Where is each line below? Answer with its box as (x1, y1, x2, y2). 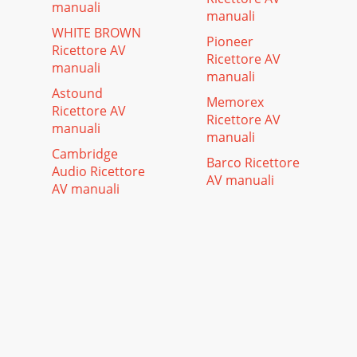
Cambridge (52, 145, 118, 163)
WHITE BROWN (52, 24, 141, 41)
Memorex (206, 93, 264, 111)
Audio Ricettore (52, 163, 145, 180)
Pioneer (206, 33, 253, 50)
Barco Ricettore (206, 154, 300, 171)
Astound (52, 84, 103, 102)
